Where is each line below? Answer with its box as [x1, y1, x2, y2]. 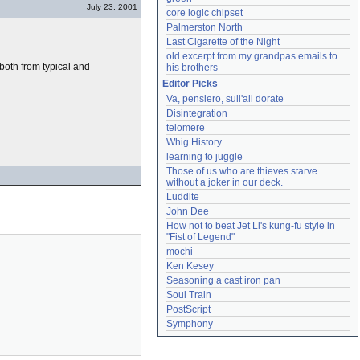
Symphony [166, 318, 213, 329]
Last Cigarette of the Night [166, 36, 280, 47]
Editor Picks [162, 78, 218, 89]
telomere [166, 122, 205, 133]
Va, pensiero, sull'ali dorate [166, 93, 284, 104]
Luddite [166, 191, 199, 202]
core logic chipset [166, 7, 243, 18]
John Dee [166, 206, 209, 217]
